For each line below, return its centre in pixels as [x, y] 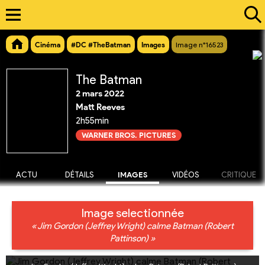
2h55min [92, 121]
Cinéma [48, 45]
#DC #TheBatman [101, 45]
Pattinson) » [132, 238]
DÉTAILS [79, 175]
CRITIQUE [238, 175]
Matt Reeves [100, 107]
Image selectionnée [132, 213]
